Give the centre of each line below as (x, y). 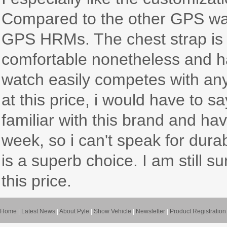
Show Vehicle (112, 211)
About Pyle (74, 211)
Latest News (38, 211)
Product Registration (198, 211)
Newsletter (150, 211)
